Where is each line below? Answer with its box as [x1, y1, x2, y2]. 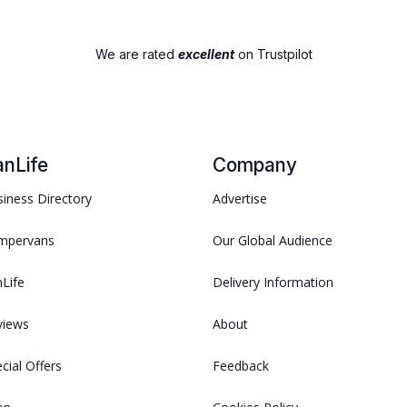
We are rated [94, 46, 178, 63]
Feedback [213, 357, 269, 375]
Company [213, 154, 297, 177]
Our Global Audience [213, 232, 333, 250]
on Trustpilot [233, 46, 313, 63]
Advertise [213, 190, 267, 208]
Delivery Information [213, 273, 333, 292]
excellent [177, 46, 234, 63]
